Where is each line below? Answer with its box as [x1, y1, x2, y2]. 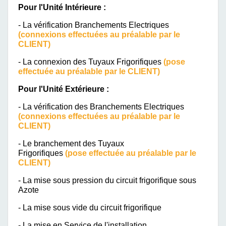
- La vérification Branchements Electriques [18, 20, 169, 29]
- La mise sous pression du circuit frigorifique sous [18, 176, 196, 185]
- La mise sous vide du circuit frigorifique [18, 203, 161, 212]
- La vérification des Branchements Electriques [18, 102, 184, 111]
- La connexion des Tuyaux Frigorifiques [18, 57, 163, 66]
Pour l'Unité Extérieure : [18, 84, 109, 93]
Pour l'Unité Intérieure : [18, 3, 106, 12]
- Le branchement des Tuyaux [18, 139, 124, 148]
